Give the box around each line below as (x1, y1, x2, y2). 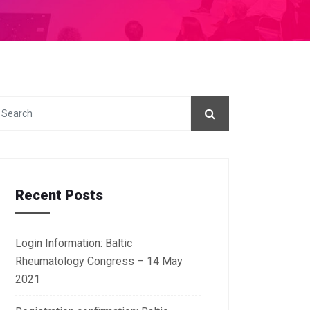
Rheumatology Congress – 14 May (15, 254, 183, 268)
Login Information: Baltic (15, 236, 132, 250)
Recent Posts (15, 186, 103, 203)
